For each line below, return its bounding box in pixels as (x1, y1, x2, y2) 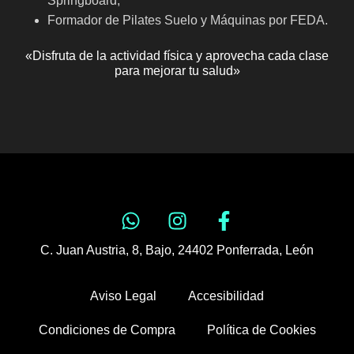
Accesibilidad (188, 289, 264, 303)
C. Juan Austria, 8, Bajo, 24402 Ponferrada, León (40, 243, 314, 258)
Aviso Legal (90, 289, 156, 303)
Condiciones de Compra (38, 323, 175, 337)
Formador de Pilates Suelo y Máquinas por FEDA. (47, 13, 328, 28)
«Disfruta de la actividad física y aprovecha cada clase (25, 49, 329, 63)
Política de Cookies (206, 323, 316, 337)
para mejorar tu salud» (114, 64, 240, 78)
